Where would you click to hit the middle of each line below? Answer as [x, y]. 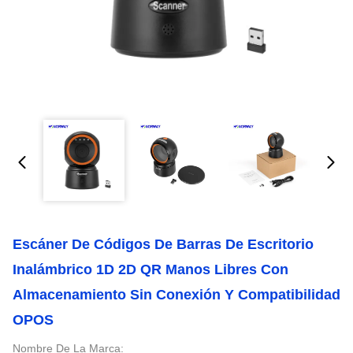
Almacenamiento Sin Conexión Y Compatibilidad [176, 295]
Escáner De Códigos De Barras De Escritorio [163, 244]
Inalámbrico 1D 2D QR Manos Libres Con [150, 269]
